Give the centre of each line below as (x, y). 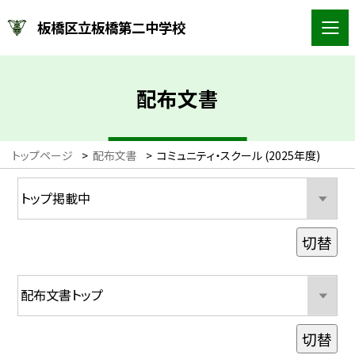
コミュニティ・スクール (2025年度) (239, 155)
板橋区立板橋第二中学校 (112, 27)
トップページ (42, 155)
